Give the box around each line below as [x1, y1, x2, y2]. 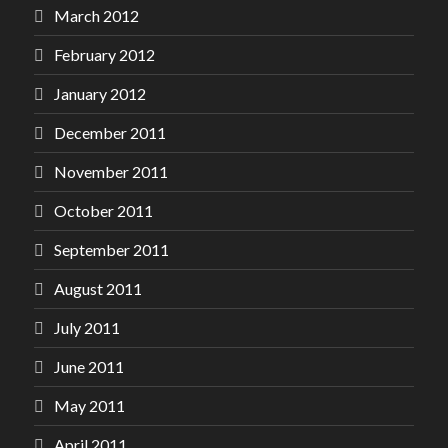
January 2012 [54, 84, 146, 103]
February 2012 [54, 45, 155, 64]
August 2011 [54, 279, 142, 298]
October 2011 [54, 201, 153, 220]
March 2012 [54, 6, 139, 25]
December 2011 [54, 123, 166, 142]
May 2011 [54, 396, 125, 415]
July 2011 [54, 318, 120, 337]
